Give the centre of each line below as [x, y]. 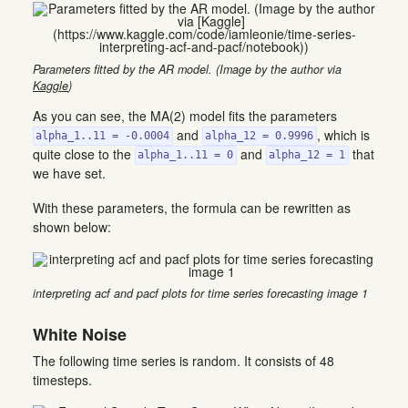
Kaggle [51, 85]
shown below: [72, 226]
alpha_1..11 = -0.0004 [103, 136]
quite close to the [84, 153]
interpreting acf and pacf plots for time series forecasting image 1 [200, 294]
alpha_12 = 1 [307, 155]
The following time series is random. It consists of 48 [184, 361]
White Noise [80, 334]
